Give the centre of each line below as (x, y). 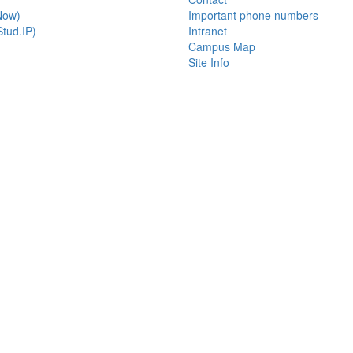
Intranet (208, 31)
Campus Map (222, 47)
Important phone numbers (253, 15)
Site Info (209, 63)
